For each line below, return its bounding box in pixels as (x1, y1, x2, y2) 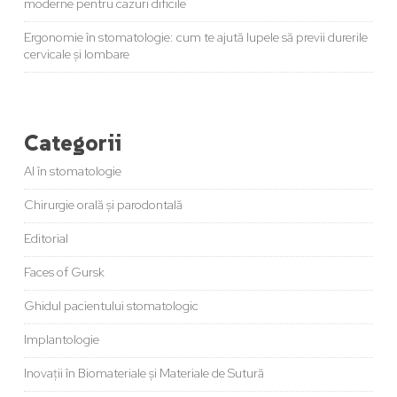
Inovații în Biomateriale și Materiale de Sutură (23, 365, 264, 382)
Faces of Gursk (23, 264, 105, 281)
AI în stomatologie (23, 163, 121, 180)
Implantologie (23, 331, 99, 348)
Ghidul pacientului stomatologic (23, 298, 198, 315)
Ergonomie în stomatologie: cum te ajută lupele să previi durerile (23, 29, 368, 46)
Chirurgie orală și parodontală (23, 197, 183, 214)
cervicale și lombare (23, 46, 129, 63)
